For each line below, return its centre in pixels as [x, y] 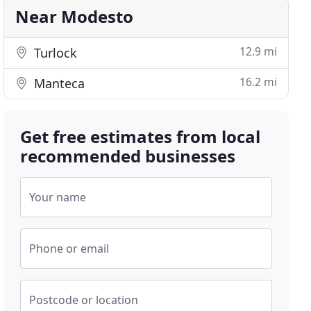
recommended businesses [128, 156]
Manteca [58, 83]
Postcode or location [84, 300]
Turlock [54, 53]
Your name [58, 197]
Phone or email [69, 249]
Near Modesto [75, 16]
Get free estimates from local [141, 136]
